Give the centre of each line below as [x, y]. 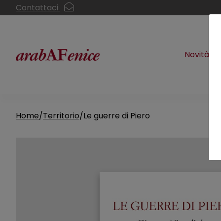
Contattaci [38, 7]
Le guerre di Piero [117, 116]
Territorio [61, 116]
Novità [197, 55]
